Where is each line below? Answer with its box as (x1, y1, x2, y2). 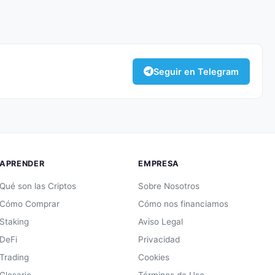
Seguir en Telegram (153, 66, 239, 77)
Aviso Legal (138, 217, 184, 227)
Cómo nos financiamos (138, 199, 229, 209)
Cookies (138, 252, 170, 263)
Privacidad (138, 234, 180, 245)
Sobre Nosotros (138, 181, 200, 192)
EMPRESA (138, 159, 179, 169)
